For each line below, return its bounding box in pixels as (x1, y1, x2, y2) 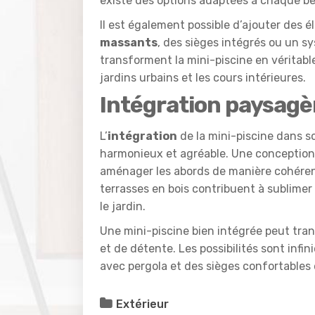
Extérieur (116, 297, 169, 311)
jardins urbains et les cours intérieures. (100, 70, 306, 84)
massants (100, 35, 157, 49)
